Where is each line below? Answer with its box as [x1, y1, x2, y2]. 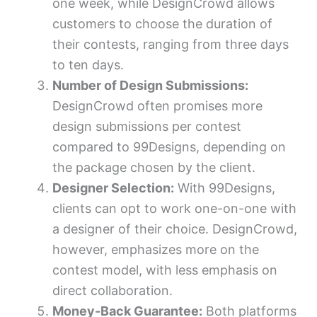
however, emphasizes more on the [52, 241, 259, 257]
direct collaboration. [52, 282, 173, 298]
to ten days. [52, 57, 124, 72]
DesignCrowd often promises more [52, 98, 263, 113]
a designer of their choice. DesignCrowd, [52, 221, 297, 236]
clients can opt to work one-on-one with [52, 200, 296, 216]
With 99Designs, [174, 180, 275, 195]
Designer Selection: [52, 180, 174, 195]
